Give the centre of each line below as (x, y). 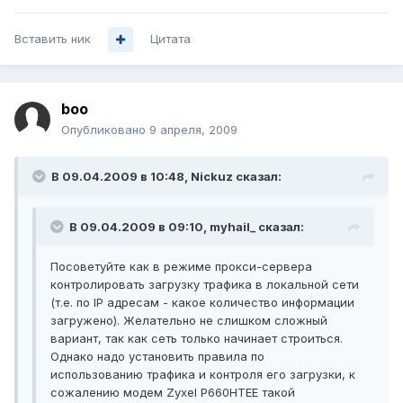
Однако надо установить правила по (157, 357)
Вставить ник (53, 39)
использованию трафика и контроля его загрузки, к (203, 375)
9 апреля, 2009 (193, 130)
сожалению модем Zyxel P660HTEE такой (173, 393)
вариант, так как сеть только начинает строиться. (197, 339)
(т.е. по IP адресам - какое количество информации (202, 303)
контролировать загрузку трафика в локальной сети (205, 285)
